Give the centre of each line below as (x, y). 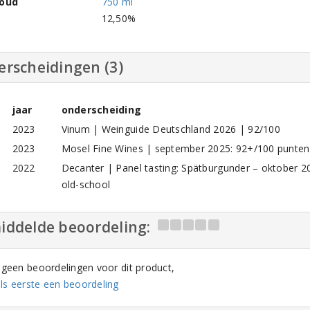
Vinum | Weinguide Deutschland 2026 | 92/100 (171, 129)
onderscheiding (101, 110)
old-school (86, 184)
